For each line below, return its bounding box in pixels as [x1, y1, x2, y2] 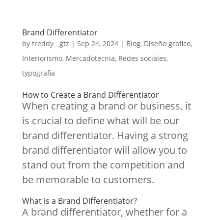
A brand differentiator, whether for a [22, 205, 187, 219]
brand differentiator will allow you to [22, 143, 187, 157]
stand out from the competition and [22, 158, 185, 171]
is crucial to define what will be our [22, 114, 179, 127]
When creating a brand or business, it [22, 99, 191, 112]
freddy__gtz [31, 39, 69, 48]
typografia [22, 68, 55, 78]
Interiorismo [22, 54, 62, 63]
